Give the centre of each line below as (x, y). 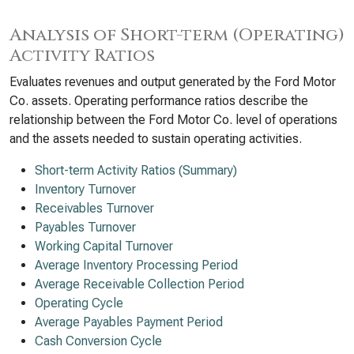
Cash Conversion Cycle (98, 341)
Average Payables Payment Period (129, 322)
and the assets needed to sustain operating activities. (156, 139)
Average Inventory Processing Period (136, 265)
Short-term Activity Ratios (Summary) (136, 170)
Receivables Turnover (94, 208)
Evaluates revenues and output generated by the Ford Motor (173, 82)
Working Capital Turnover (104, 246)
